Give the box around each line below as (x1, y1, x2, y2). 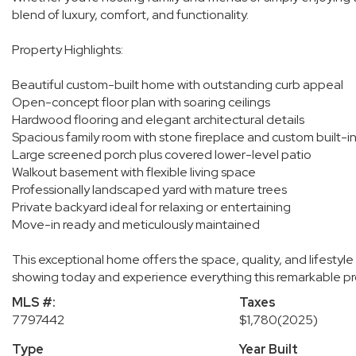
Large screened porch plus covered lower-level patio (12, 146, 311, 163)
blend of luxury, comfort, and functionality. (12, 6, 249, 23)
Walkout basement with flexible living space (12, 164, 256, 180)
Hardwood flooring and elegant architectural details (12, 111, 304, 128)
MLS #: (12, 294, 56, 311)
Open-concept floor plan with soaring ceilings (12, 94, 270, 110)
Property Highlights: (12, 41, 123, 58)
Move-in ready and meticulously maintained (12, 216, 260, 233)
